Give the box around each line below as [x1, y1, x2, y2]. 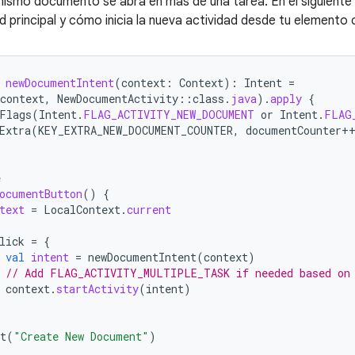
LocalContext [44, 201, 120, 217]
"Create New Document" [13, 328, 149, 344]
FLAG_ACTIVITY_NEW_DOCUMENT [83, 106, 254, 122]
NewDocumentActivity [57, 90, 178, 106]
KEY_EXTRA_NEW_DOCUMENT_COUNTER [38, 122, 233, 138]
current [127, 201, 171, 217]
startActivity [56, 281, 139, 296]
